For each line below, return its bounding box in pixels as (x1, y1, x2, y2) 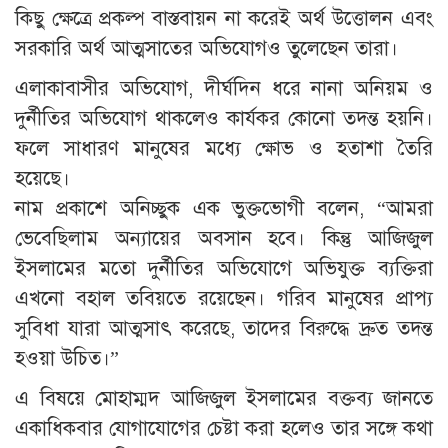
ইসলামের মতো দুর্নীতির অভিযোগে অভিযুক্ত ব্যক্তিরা (15, 255, 433, 281)
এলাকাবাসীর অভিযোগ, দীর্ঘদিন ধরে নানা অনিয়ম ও (15, 75, 433, 101)
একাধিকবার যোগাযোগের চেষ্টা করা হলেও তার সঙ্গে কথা (15, 415, 433, 441)
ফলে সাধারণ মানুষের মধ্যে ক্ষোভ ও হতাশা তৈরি (15, 135, 433, 161)
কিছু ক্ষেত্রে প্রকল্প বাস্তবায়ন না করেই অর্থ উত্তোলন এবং (15, 5, 433, 31)
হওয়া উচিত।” (15, 345, 119, 371)
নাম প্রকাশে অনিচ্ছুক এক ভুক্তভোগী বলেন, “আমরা (15, 195, 433, 221)
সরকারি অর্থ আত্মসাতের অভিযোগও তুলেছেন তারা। (15, 35, 398, 61)
